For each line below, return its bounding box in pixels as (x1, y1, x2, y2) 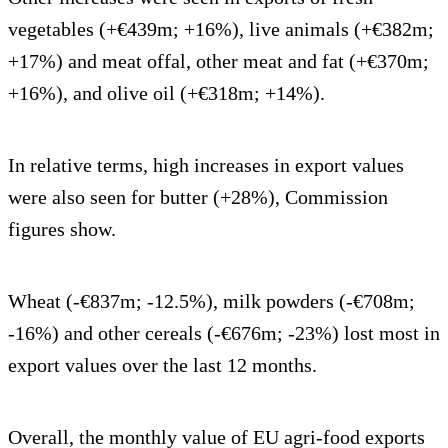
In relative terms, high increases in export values (8, 153, 404, 176)
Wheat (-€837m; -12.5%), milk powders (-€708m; (8, 289, 415, 312)
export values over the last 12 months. (8, 353, 317, 376)
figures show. (8, 217, 116, 240)
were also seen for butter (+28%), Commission (8, 185, 388, 208)
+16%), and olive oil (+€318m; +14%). (8, 81, 325, 104)
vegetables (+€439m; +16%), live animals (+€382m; (8, 17, 434, 40)
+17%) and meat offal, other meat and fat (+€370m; (8, 49, 429, 72)
